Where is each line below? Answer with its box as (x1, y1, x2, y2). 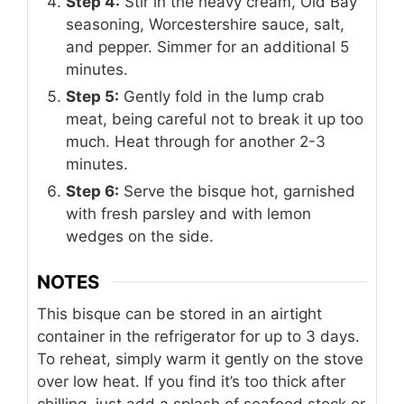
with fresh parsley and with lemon (66, 205, 311, 224)
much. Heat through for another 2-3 (66, 133, 326, 151)
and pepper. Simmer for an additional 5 (66, 38, 349, 57)
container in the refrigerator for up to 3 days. (37, 327, 360, 346)
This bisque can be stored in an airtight (37, 305, 322, 324)
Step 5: (66, 87, 119, 106)
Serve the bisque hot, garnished (119, 182, 355, 201)
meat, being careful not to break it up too (66, 110, 363, 129)
